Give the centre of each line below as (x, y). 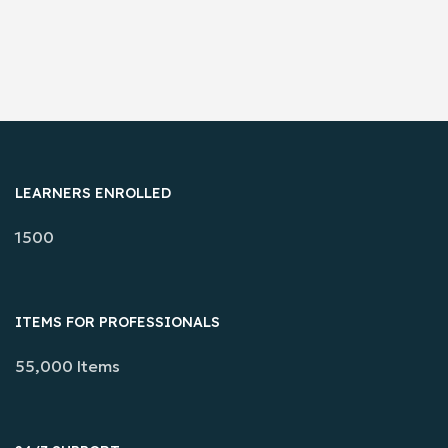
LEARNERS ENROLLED (93, 192)
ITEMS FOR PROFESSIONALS (117, 321)
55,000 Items (67, 365)
